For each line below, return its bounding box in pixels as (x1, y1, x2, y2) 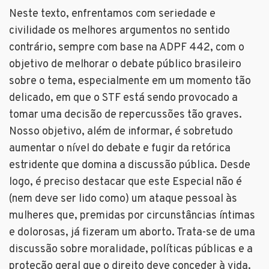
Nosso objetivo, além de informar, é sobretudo (9, 125, 233, 139)
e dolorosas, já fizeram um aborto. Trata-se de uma (9, 226, 255, 240)
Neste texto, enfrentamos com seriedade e (9, 7, 216, 22)
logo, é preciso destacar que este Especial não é (9, 175, 242, 190)
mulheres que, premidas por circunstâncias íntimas (9, 209, 255, 223)
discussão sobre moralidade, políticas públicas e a (9, 243, 253, 257)
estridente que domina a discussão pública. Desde (9, 159, 250, 173)
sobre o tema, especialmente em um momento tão (9, 74, 251, 89)
